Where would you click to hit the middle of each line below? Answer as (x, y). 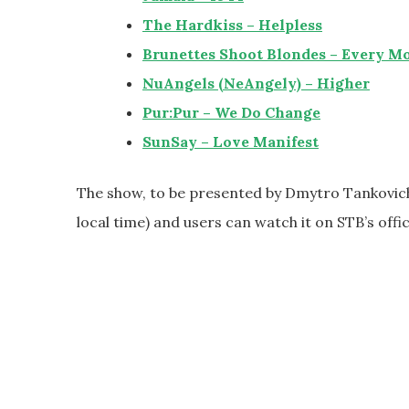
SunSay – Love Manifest (231, 141)
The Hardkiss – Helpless (232, 24)
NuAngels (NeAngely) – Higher (256, 83)
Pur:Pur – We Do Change (231, 112)
